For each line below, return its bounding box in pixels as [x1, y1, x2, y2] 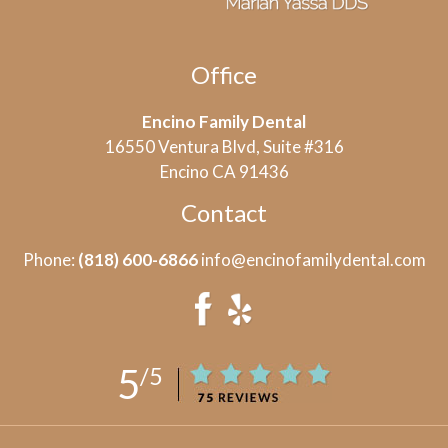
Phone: [22, 248, 78, 270]
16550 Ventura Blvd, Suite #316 [104, 135, 344, 157]
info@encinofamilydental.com [197, 248, 426, 270]
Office [191, 59, 257, 89]
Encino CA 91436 [159, 160, 289, 182]
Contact [181, 197, 267, 227]
